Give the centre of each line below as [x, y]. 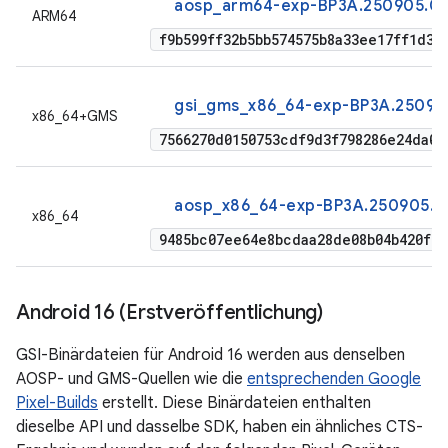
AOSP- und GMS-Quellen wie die [131, 379]
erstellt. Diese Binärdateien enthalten [234, 403]
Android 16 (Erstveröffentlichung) [169, 312]
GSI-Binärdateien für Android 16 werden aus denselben [210, 355]
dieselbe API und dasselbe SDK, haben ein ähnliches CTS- [219, 427]
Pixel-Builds [57, 403]
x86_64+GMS [75, 116]
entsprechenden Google [334, 379]
